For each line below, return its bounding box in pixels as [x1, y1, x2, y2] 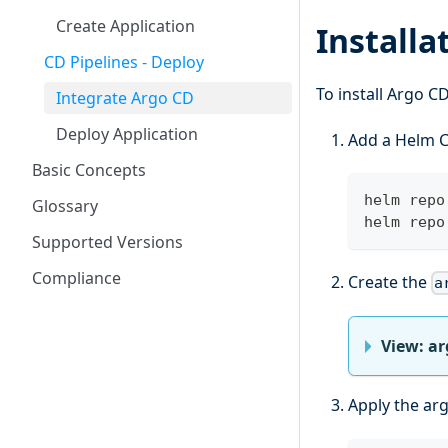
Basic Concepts [32, 159, 146, 181]
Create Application [56, 15, 195, 37]
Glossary [32, 195, 98, 217]
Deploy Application [56, 123, 198, 145]
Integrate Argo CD [56, 87, 194, 109]
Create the [348, 271, 431, 294]
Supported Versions [32, 231, 183, 253]
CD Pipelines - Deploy [44, 51, 204, 73]
